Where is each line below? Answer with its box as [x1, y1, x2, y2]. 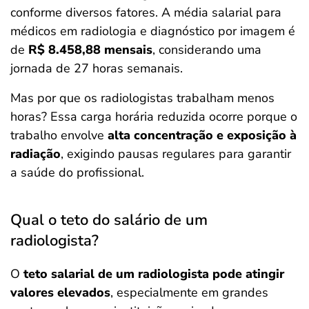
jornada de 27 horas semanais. [10, 60, 186, 77]
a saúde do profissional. [10, 164, 148, 181]
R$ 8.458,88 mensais [25, 41, 152, 58]
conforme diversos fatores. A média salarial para [10, 4, 281, 21]
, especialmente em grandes [110, 284, 268, 301]
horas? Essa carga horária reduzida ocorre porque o [10, 108, 297, 125]
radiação [10, 146, 61, 162]
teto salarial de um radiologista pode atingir [23, 266, 284, 282]
